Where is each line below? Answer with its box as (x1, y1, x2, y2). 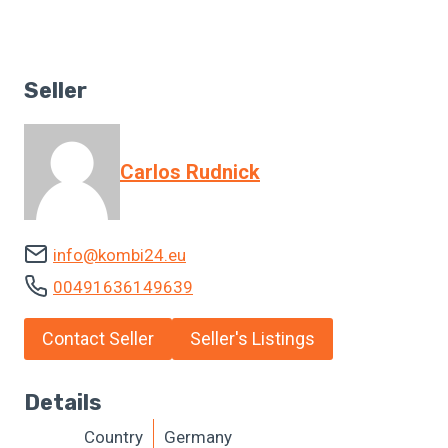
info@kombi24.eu (53, 244, 186, 265)
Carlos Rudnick (120, 159, 260, 184)
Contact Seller (42, 328, 154, 350)
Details (24, 388, 102, 416)
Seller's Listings (190, 328, 315, 350)
